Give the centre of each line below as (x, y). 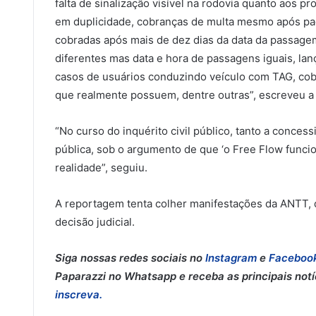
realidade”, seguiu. (101, 167)
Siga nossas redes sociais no (130, 257)
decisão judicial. (95, 221)
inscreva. (79, 294)
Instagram (232, 257)
